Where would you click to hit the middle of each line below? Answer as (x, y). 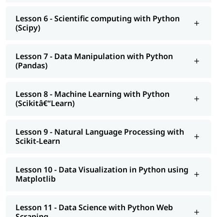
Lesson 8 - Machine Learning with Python (93, 94)
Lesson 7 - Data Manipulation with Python (94, 56)
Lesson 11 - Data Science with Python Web (94, 207)
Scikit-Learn (38, 141)
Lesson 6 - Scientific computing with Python (98, 18)
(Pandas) (31, 65)
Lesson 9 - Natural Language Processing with (100, 132)
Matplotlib (36, 178)
